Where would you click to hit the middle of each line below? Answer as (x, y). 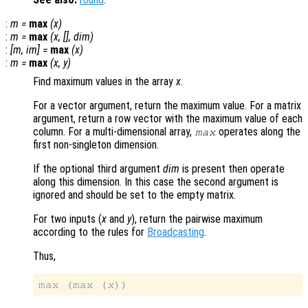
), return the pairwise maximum (197, 219)
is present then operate (232, 169)
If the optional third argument (98, 169)
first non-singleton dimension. (96, 145)
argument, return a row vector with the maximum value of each (168, 119)
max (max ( (73, 285)
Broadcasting (176, 232)
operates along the (258, 132)
